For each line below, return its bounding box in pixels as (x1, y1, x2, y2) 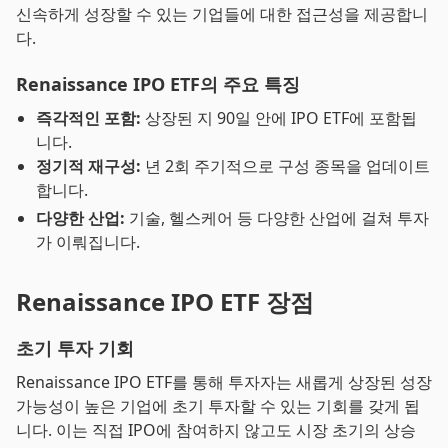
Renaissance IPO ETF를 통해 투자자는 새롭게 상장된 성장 (16, 371, 432, 393)
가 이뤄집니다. (36, 231, 140, 253)
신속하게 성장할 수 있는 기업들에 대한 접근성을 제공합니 (16, 3, 428, 25)
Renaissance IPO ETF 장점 (16, 285, 314, 318)
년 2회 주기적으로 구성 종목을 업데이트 (141, 155, 430, 177)
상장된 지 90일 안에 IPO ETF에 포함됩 (141, 107, 417, 129)
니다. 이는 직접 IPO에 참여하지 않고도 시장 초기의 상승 (16, 419, 416, 441)
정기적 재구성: (36, 155, 141, 177)
